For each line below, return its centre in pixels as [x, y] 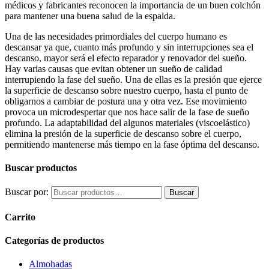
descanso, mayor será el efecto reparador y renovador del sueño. [126, 58]
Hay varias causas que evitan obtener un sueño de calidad [113, 68]
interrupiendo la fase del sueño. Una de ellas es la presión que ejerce [133, 79]
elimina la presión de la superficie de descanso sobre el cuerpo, [123, 133]
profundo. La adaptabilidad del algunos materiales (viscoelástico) [127, 122]
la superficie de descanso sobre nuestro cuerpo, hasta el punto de [126, 90]
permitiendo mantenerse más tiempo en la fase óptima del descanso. [132, 144]
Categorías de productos [54, 240]
